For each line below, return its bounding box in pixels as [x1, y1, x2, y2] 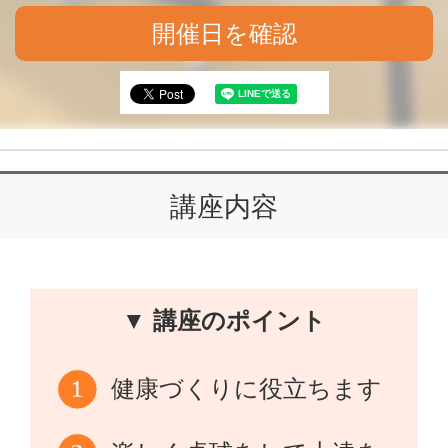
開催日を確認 [151, 20, 297, 47]
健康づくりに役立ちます [111, 375, 383, 402]
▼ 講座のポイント [122, 307, 326, 334]
